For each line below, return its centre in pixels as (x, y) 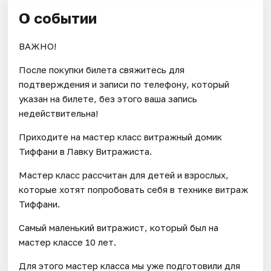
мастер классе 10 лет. (68, 242)
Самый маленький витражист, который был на (119, 227)
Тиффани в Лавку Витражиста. (86, 151)
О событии (58, 18)
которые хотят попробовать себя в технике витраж (134, 189)
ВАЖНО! (38, 46)
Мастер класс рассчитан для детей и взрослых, (124, 175)
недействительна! (59, 113)
